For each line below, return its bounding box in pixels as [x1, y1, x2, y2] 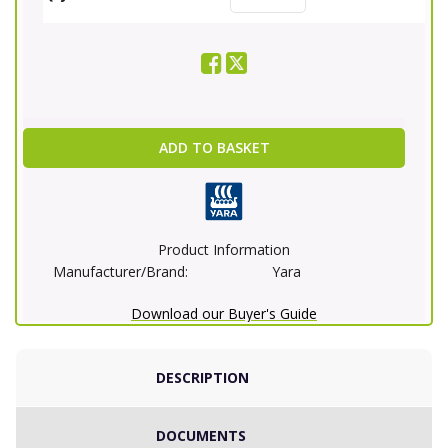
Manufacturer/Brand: [53, 262, 188, 282]
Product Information [158, 240, 290, 260]
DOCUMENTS [156, 426, 246, 446]
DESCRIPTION [156, 368, 249, 388]
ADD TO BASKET [158, 138, 270, 158]
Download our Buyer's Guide [131, 304, 317, 324]
